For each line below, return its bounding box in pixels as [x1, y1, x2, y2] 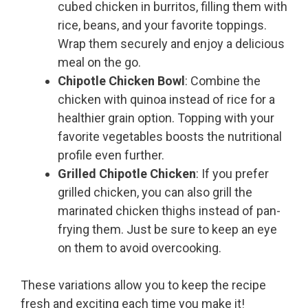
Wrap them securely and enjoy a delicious [58, 36, 285, 52]
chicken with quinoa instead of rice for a [58, 92, 275, 107]
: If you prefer [196, 166, 269, 181]
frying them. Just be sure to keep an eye [58, 222, 277, 237]
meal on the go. [58, 55, 141, 70]
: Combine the [185, 74, 261, 89]
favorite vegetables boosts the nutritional [58, 129, 282, 144]
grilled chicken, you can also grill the [58, 185, 252, 200]
